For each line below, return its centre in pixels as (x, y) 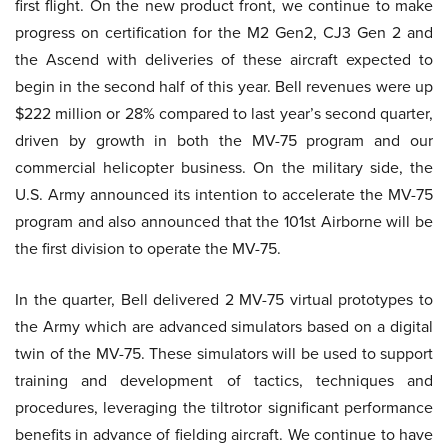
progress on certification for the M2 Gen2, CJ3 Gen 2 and (224, 32)
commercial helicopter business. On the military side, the (224, 167)
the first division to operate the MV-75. (148, 248)
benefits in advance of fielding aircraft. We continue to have (224, 434)
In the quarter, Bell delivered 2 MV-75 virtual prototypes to (224, 299)
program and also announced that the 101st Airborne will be (224, 221)
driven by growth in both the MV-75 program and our (224, 140)
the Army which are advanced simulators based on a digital (224, 326)
